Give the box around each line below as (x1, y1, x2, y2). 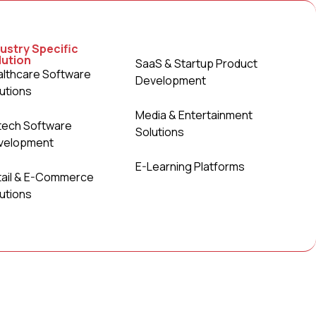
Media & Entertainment (135, 107, 253, 123)
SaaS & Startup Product (135, 56, 257, 71)
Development (135, 73, 206, 88)
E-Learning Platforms (135, 159, 245, 174)
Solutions (135, 124, 184, 140)
